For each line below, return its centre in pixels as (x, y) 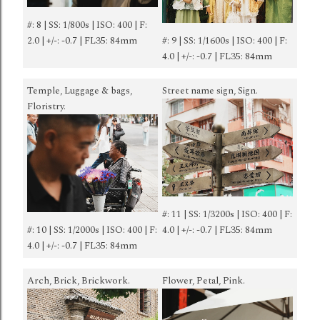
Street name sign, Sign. (210, 91)
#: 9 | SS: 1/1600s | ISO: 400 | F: (225, 40)
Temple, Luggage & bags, (80, 91)
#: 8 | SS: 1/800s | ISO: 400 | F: (87, 25)
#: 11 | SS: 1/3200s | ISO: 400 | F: (227, 215)
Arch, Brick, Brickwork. (79, 280)
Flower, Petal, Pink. (204, 280)
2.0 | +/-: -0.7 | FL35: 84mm (82, 40)
